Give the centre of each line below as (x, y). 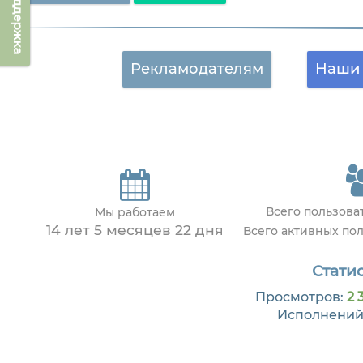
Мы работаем (135, 213)
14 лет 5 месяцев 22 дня (135, 230)
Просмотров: (301, 297)
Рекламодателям (196, 69)
